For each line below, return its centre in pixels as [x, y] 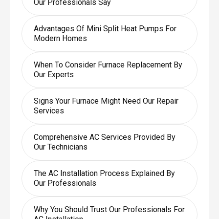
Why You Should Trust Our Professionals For [109, 209]
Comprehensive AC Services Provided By [104, 137]
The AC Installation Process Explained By [104, 173]
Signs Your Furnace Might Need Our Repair [106, 101]
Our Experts [54, 74]
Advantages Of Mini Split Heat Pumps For [105, 28]
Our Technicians [60, 147]
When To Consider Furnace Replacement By [108, 65]
